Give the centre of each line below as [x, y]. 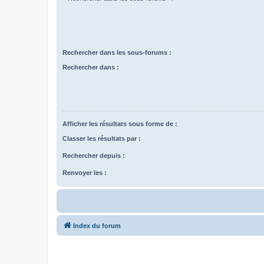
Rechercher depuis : [94, 155]
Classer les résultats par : [102, 138]
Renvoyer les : [85, 172]
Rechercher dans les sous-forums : [117, 53]
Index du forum [97, 225]
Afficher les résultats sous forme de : [120, 124]
